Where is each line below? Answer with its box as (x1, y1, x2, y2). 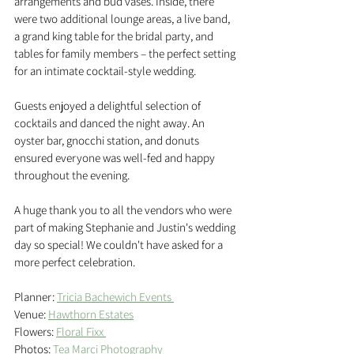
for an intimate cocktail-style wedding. (14, 63, 196, 78)
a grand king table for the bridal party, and (14, 28, 216, 43)
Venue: (14, 307, 48, 322)
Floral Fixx (56, 324, 106, 339)
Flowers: (14, 324, 56, 339)
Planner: (14, 289, 57, 304)
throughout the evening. (14, 168, 130, 183)
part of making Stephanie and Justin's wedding (14, 220, 238, 235)
